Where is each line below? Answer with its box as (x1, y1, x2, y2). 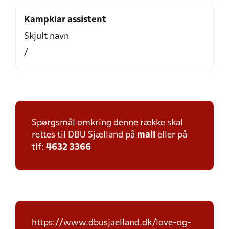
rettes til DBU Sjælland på (32, 131, 137, 140)
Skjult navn (24, 32, 69, 41)
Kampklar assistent (24, 16, 106, 25)
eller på (155, 131, 187, 140)
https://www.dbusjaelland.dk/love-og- (32, 219, 191, 227)
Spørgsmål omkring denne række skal (32, 119, 183, 127)
